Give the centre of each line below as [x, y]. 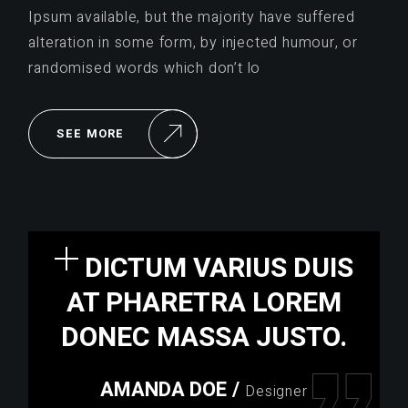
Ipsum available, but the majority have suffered [192, 17]
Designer [276, 391]
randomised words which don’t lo [145, 68]
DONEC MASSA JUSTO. [204, 337]
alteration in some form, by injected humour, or [193, 42]
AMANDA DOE [164, 389]
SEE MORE [91, 133]
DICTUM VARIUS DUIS [219, 268]
